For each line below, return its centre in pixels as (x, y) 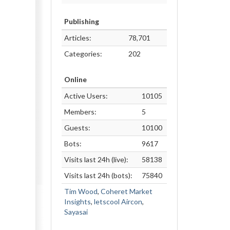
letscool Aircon (118, 202)
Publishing (81, 21)
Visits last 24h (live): (96, 159)
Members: (80, 112)
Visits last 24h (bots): (98, 175)
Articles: (78, 38)
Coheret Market (126, 191)
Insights (77, 202)
